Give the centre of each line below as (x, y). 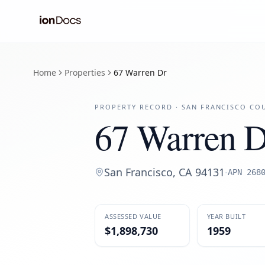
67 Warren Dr (140, 72)
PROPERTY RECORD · (138, 107)
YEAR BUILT (226, 216)
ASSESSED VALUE (133, 216)
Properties (85, 72)
